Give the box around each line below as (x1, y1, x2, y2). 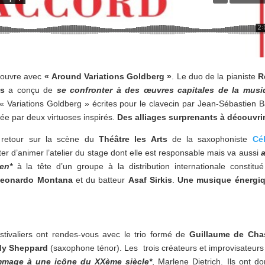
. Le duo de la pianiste (172, 72, 258, 82)
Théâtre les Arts (93, 134, 172, 144)
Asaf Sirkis (128, 175, 172, 185)
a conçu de (4, 85, 57, 95)
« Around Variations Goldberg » (44, 72, 172, 82)
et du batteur (72, 175, 128, 185)
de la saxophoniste (172, 134, 253, 144)
